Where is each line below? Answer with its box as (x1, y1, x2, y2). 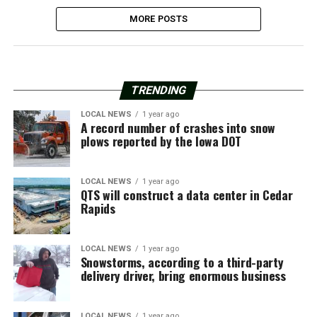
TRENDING (129, 83, 188, 97)
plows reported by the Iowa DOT (80, 132, 242, 150)
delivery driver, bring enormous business (80, 266, 286, 284)
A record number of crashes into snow (80, 118, 275, 137)
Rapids (80, 199, 115, 217)
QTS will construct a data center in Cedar (80, 185, 293, 204)
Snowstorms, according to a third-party (80, 253, 284, 271)
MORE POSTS (129, 13, 188, 24)
